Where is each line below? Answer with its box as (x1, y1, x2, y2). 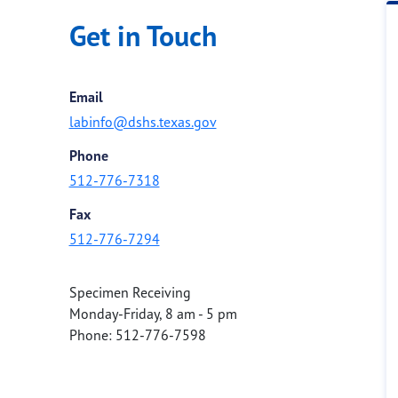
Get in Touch (68, 16, 217, 54)
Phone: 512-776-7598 (68, 325, 206, 344)
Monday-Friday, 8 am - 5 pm (68, 304, 237, 322)
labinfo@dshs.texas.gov (68, 112, 217, 131)
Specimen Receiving (68, 283, 191, 301)
